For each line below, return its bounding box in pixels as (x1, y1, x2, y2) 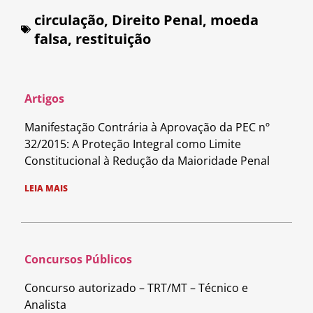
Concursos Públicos (24, 251, 132, 267)
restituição (75, 29, 151, 48)
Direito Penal (112, 10, 203, 29)
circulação (34, 10, 104, 29)
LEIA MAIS (24, 182, 68, 194)
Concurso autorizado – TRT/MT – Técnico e (24, 279, 248, 296)
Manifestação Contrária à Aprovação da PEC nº (24, 119, 270, 135)
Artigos (24, 90, 64, 106)
